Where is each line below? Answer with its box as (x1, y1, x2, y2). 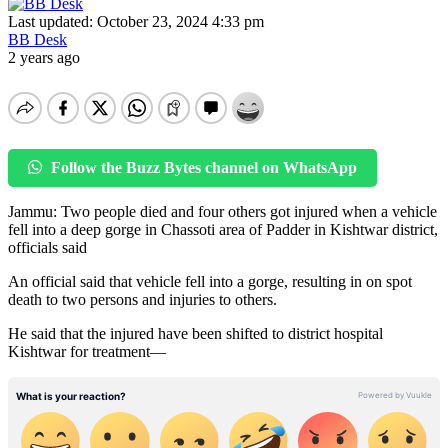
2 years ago (8, 48, 80, 66)
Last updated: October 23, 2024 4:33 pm (8, 12, 264, 30)
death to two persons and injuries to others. (8, 290, 277, 308)
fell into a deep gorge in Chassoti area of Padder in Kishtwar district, (8, 220, 438, 238)
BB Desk (8, 30, 67, 48)
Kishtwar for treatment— (8, 342, 166, 360)
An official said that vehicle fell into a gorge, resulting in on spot (8, 272, 412, 290)
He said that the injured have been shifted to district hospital (8, 324, 383, 342)
